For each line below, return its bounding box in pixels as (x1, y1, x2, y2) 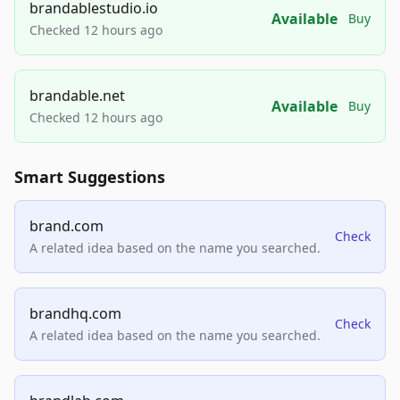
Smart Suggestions (14, 166, 165, 188)
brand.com (29, 216, 104, 237)
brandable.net (29, 86, 125, 106)
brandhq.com (29, 304, 121, 324)
